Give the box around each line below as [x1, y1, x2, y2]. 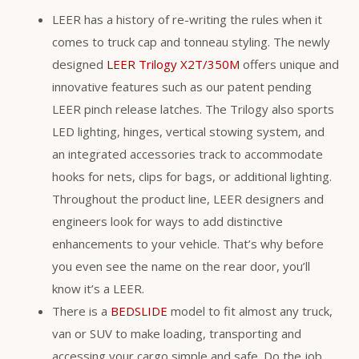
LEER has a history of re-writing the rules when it [52, 10, 322, 27]
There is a [52, 302, 111, 319]
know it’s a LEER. [52, 280, 144, 296]
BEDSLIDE [111, 302, 167, 319]
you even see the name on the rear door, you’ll [52, 257, 310, 274]
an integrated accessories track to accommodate [52, 145, 323, 162]
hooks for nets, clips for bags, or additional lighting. [52, 167, 332, 184]
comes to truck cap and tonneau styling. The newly [52, 33, 330, 50]
